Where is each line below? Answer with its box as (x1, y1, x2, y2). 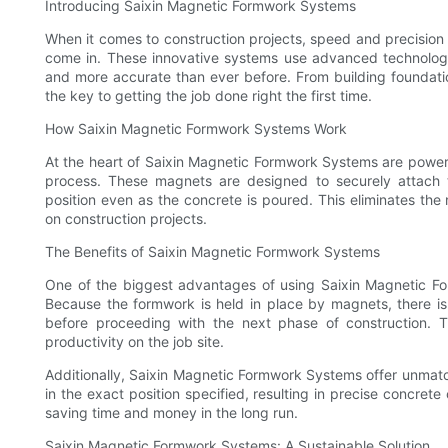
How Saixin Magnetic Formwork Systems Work (45, 120, 347, 138)
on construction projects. (45, 210, 207, 228)
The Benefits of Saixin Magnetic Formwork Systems (45, 243, 380, 261)
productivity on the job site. (45, 333, 224, 351)
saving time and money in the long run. (45, 404, 298, 422)
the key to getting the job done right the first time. (45, 87, 372, 105)
